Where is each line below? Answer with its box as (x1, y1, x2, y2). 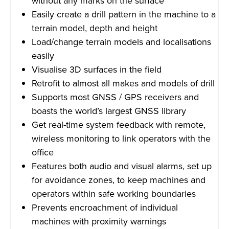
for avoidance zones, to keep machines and (32, 173, 205, 186)
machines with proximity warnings (32, 214, 166, 227)
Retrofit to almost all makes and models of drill (32, 76, 215, 89)
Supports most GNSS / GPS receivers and (32, 90, 199, 103)
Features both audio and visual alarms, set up (32, 159, 212, 172)
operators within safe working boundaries (32, 187, 196, 200)
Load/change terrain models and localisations (32, 35, 211, 48)
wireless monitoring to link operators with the (32, 131, 211, 145)
